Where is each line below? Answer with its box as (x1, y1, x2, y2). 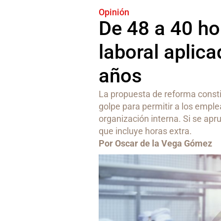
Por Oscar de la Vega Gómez (99, 138, 213, 149)
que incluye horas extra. (99, 126, 192, 137)
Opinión (99, 7, 130, 18)
